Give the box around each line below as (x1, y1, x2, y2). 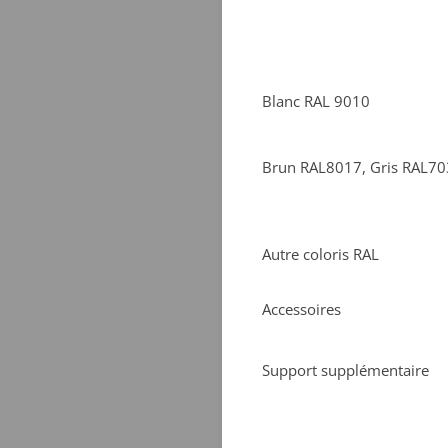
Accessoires (262, 299, 341, 320)
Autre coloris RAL (262, 244, 379, 265)
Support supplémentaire (262, 360, 429, 381)
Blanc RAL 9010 (262, 91, 370, 112)
